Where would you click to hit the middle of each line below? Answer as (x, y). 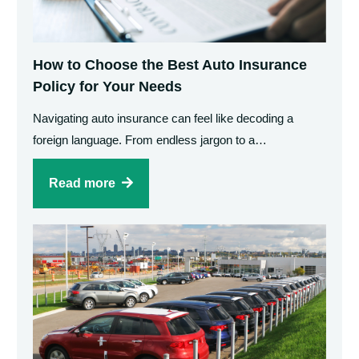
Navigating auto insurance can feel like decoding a (163, 118)
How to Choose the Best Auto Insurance (170, 65)
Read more (83, 183)
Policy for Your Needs (108, 86)
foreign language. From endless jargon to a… (150, 139)
